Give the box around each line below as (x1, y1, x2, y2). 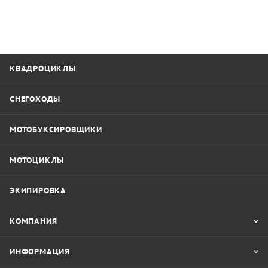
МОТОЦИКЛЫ (10, 155, 65, 166)
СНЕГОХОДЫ (10, 94, 61, 105)
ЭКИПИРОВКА (10, 185, 66, 196)
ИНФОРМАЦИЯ (10, 246, 70, 257)
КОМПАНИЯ (10, 216, 57, 227)
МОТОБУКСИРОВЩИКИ (10, 124, 102, 135)
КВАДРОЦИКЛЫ (10, 63, 76, 74)
